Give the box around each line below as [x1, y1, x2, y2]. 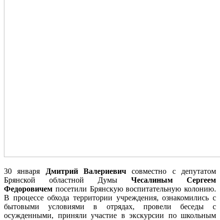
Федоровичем [4, 185, 53, 193]
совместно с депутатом [126, 167, 217, 176]
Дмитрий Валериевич [45, 167, 127, 176]
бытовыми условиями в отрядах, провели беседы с [4, 202, 216, 211]
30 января [4, 167, 46, 176]
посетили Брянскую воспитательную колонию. [53, 185, 216, 193]
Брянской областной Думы [4, 176, 131, 185]
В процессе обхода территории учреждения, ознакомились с [4, 193, 216, 202]
